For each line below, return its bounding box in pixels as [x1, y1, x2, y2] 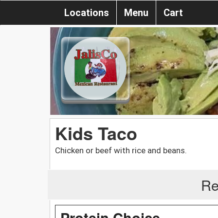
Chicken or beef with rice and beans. [55, 145, 187, 155]
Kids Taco [55, 120, 137, 145]
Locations [64, 7, 109, 18]
